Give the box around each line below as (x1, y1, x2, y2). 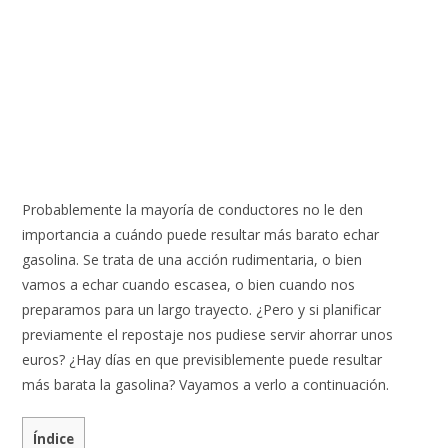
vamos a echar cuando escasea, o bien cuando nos (22, 275, 356, 295)
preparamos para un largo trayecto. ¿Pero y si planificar (22, 300, 382, 320)
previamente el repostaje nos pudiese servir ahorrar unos (22, 325, 394, 345)
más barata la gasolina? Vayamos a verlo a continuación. (22, 375, 390, 395)
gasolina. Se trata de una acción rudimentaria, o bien (22, 250, 363, 270)
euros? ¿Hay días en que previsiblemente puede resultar (22, 350, 383, 370)
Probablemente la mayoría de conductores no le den (22, 200, 364, 220)
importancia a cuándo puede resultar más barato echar (22, 225, 380, 245)
